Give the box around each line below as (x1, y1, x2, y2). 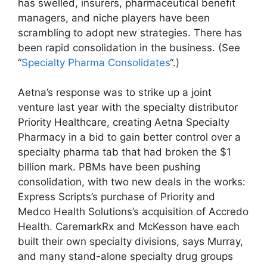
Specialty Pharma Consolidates (21, 56, 170, 69)
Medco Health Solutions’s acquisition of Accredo (18, 206, 249, 218)
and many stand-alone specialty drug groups (18, 250, 233, 263)
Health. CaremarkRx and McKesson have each (18, 221, 240, 233)
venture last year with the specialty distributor (18, 101, 238, 114)
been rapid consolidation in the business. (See (18, 41, 240, 54)
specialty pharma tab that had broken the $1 (18, 146, 231, 159)
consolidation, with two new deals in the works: (18, 176, 246, 188)
